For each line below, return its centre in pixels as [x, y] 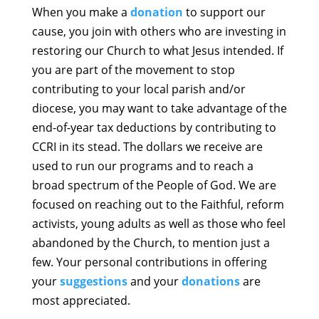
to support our [224, 12]
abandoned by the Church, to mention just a [151, 243]
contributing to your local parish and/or [138, 89]
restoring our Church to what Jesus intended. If [157, 51]
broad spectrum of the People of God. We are [154, 185]
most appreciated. [81, 301]
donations [210, 282]
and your [154, 282]
